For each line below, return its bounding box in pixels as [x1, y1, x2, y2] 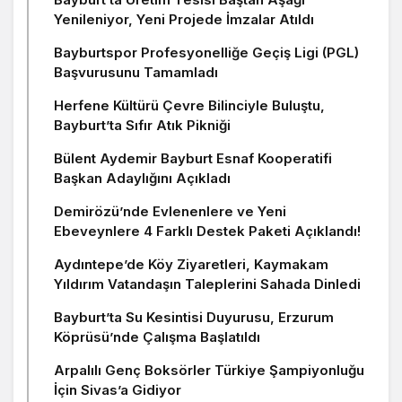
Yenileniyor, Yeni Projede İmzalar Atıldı [54, 10, 314, 28]
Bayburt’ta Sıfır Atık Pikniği [54, 116, 231, 134]
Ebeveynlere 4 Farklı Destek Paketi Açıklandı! [54, 222, 361, 240]
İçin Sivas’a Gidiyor [54, 380, 181, 398]
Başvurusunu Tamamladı [54, 63, 218, 81]
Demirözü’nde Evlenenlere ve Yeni [54, 202, 286, 220]
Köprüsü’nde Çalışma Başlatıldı [54, 328, 260, 345]
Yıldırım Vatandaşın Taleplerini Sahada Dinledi [54, 275, 361, 293]
